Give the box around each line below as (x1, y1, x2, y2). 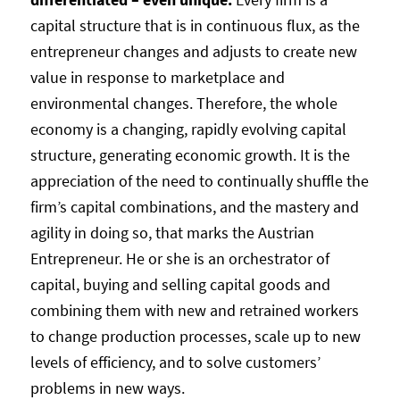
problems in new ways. (29, 377, 185, 398)
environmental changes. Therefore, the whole (29, 92, 337, 113)
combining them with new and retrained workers (29, 299, 359, 321)
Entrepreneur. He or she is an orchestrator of (29, 247, 329, 269)
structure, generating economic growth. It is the (29, 144, 350, 165)
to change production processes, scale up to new (29, 325, 361, 346)
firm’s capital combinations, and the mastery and (29, 196, 359, 217)
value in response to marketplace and (29, 66, 285, 87)
